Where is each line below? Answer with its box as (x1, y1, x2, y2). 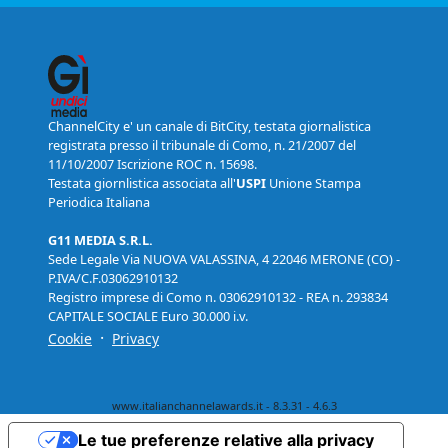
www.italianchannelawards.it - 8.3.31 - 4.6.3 (111, 398, 337, 414)
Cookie (48, 329, 92, 349)
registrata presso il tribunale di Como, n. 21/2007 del (48, 136, 356, 155)
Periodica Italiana (48, 193, 150, 212)
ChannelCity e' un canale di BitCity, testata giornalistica (48, 117, 371, 136)
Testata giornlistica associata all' (48, 174, 236, 193)
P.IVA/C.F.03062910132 (48, 269, 178, 288)
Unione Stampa (266, 174, 361, 193)
